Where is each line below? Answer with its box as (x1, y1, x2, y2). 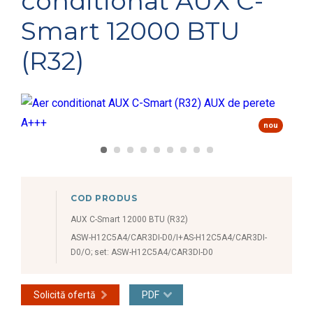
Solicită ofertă (34, 289, 96, 300)
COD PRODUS (71, 192, 138, 203)
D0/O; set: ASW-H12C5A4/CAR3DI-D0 (71, 247, 213, 257)
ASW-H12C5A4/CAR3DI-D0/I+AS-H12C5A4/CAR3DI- (71, 232, 267, 242)
